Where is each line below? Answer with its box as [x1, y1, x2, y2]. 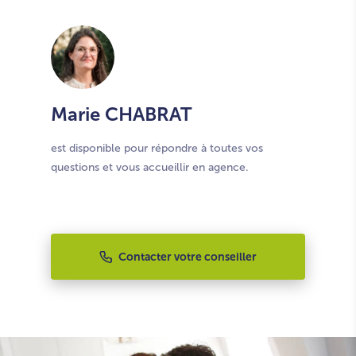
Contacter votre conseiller [118, 250, 257, 263]
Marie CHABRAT [51, 103, 192, 125]
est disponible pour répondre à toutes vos [51, 142, 263, 154]
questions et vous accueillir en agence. [51, 161, 249, 173]
